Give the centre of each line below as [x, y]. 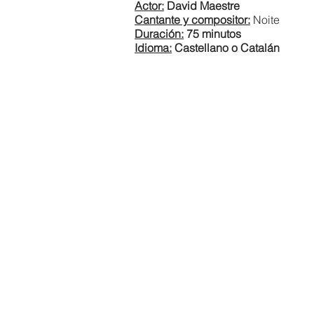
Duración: [159, 34]
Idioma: [153, 48]
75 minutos [212, 34]
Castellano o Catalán [226, 48]
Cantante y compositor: [192, 20]
